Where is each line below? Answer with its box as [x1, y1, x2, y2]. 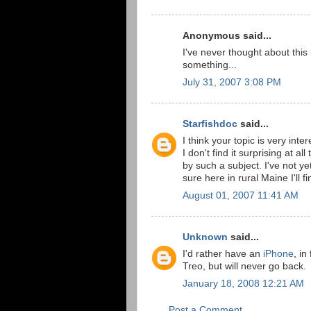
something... [183, 60, 237, 71]
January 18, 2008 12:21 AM [183, 278, 304, 289]
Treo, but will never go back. [183, 261, 306, 272]
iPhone [263, 249, 294, 260]
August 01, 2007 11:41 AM [183, 190, 299, 201]
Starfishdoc [183, 118, 237, 129]
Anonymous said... [183, 30, 271, 41]
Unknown [183, 231, 228, 242]
